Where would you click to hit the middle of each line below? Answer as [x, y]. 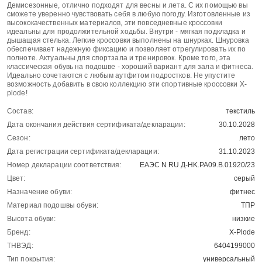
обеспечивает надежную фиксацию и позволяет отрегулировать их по [127, 49]
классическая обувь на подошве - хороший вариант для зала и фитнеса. [130, 67]
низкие [244, 219]
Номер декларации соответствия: [64, 165]
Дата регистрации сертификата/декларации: [83, 152]
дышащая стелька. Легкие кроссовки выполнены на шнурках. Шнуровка [128, 41]
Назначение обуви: [40, 192]
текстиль [240, 111]
